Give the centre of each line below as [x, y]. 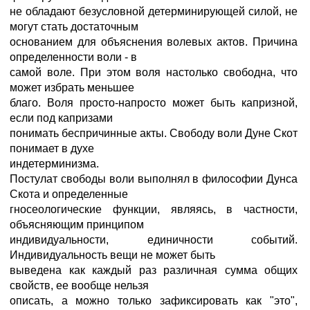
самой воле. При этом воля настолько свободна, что [154, 72]
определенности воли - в [73, 57]
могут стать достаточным [74, 27]
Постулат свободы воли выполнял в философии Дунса [154, 179]
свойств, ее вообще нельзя [79, 285]
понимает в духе [52, 148]
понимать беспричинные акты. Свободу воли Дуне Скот [154, 133]
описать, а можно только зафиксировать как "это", [154, 301]
